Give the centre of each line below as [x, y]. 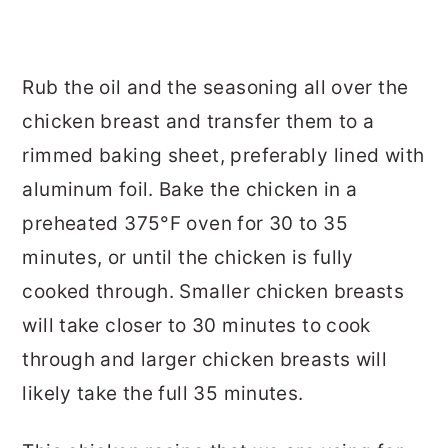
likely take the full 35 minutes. [163, 394]
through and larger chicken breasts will [205, 360]
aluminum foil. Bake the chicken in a [190, 190]
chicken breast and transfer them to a [198, 122]
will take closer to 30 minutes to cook [196, 326]
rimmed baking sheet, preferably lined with [223, 156]
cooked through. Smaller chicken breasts [213, 292]
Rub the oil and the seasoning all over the [215, 88]
